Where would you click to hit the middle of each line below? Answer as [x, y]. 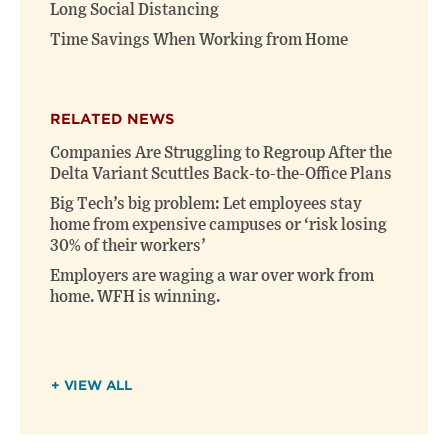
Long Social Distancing [134, 10]
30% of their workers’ [128, 246]
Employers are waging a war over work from [212, 276]
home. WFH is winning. [135, 297]
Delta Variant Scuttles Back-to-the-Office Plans [221, 174]
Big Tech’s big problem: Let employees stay [206, 204]
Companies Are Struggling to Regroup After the [221, 153]
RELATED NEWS [112, 119]
